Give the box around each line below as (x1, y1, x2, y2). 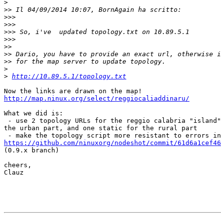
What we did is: (4, 110, 63, 117)
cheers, (4, 161, 32, 169)
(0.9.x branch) (4, 147, 59, 154)
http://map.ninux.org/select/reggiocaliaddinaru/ (4, 95, 189, 103)
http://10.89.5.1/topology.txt (12, 73, 126, 80)
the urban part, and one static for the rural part (4, 124, 197, 132)
